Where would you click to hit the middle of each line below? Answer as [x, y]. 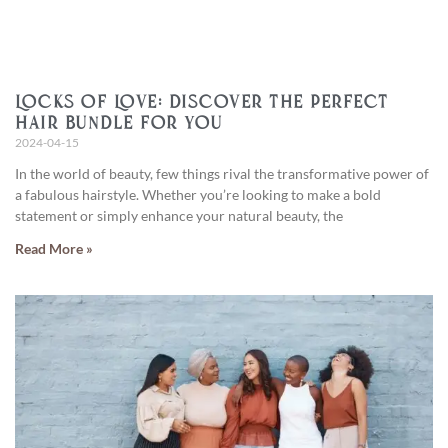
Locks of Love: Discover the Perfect [202, 103]
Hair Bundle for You [119, 124]
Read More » [54, 248]
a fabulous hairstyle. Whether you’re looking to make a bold [198, 194]
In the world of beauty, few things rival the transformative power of [222, 173]
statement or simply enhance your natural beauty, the [179, 215]
